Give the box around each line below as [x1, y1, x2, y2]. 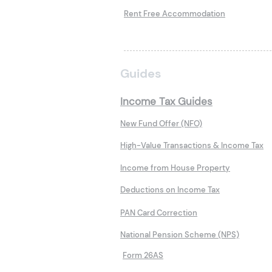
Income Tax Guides [120, 95, 212, 109]
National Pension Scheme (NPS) [120, 229, 239, 240]
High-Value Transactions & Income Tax [120, 140, 263, 151]
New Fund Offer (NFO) [120, 118, 202, 129]
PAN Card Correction [120, 208, 197, 219]
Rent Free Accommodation [124, 8, 225, 19]
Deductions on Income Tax [120, 185, 220, 195]
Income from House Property [120, 163, 230, 174]
